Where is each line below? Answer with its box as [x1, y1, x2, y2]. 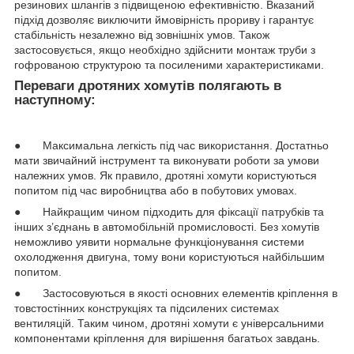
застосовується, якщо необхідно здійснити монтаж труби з [14, 43, 315, 57]
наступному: [14, 92, 96, 108]
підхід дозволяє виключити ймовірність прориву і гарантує [14, 13, 314, 27]
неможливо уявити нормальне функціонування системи [14, 235, 304, 248]
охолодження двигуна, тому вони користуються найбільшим [14, 250, 325, 263]
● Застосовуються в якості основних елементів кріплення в [14, 286, 337, 299]
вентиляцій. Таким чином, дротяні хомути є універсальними [14, 316, 324, 330]
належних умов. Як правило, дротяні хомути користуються [14, 168, 317, 182]
